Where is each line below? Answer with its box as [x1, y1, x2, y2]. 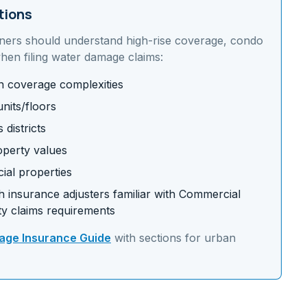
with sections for [111, 231, 204, 245]
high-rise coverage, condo [126, 34, 263, 47]
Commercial [179, 187, 241, 201]
